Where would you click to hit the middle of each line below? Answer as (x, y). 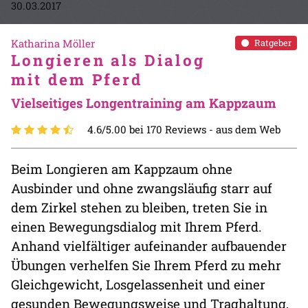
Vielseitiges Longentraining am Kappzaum (144, 102)
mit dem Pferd (77, 79)
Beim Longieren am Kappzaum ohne (122, 168)
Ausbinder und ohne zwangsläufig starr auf (142, 188)
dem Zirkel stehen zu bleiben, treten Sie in (139, 207)
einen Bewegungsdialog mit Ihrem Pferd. (136, 226)
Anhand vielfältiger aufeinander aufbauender (149, 245)
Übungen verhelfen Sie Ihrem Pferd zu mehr (146, 265)
